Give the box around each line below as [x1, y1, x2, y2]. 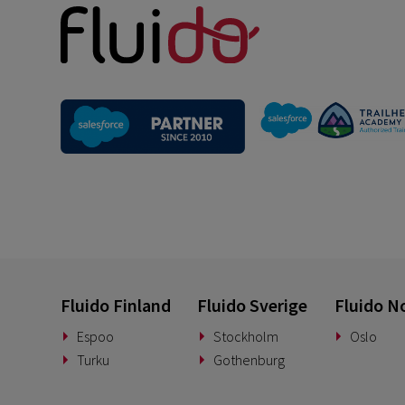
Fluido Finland [61, 293, 172, 316]
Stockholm [212, 327, 278, 346]
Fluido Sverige [197, 293, 308, 316]
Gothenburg [212, 351, 285, 370]
